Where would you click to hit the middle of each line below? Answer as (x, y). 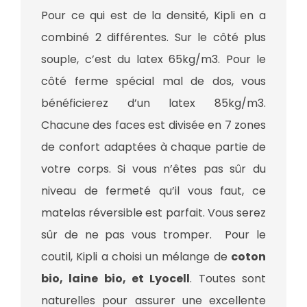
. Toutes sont (228, 279)
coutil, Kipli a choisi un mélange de (136, 257)
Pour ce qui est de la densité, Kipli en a (153, 16)
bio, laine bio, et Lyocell (116, 279)
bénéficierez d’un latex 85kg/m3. (153, 103)
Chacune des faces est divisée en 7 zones (153, 125)
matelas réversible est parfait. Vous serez (153, 213)
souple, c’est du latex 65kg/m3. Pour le (153, 60)
